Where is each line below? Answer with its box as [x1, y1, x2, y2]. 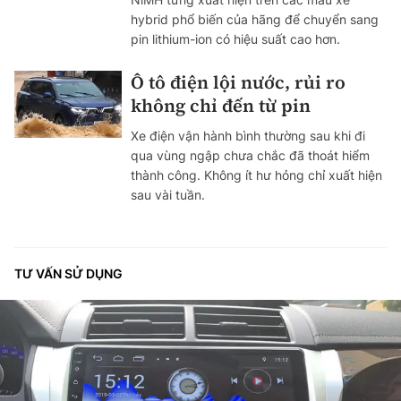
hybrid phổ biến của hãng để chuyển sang [131, 11, 379, 27]
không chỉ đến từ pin [131, 92, 311, 118]
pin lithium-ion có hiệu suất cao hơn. [131, 30, 340, 47]
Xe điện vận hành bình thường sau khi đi [131, 127, 365, 143]
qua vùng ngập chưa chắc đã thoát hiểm [131, 147, 370, 163]
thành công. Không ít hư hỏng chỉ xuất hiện [131, 166, 382, 183]
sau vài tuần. [131, 186, 205, 202]
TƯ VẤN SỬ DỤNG [14, 265, 123, 281]
